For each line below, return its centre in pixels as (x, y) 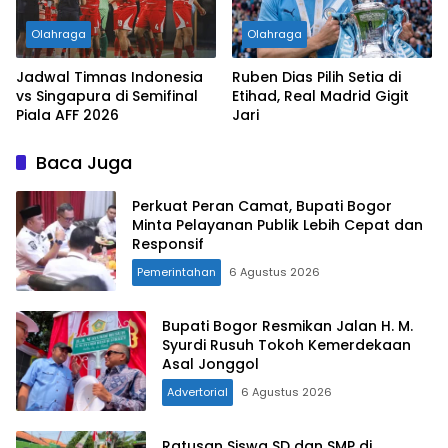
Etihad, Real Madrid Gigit (320, 96)
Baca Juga (84, 163)
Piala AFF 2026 (67, 115)
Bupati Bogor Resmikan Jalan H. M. (287, 325)
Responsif (168, 243)
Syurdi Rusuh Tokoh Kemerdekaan (286, 344)
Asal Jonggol (210, 363)
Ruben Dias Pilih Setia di (316, 77)
